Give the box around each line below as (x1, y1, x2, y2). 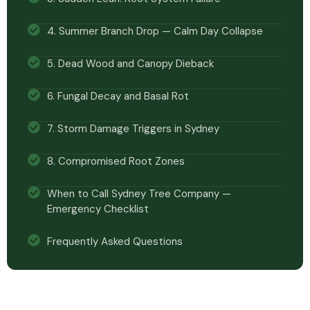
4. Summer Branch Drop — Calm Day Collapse (46, 24, 263, 38)
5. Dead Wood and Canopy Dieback (46, 57, 214, 71)
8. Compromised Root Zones (46, 154, 185, 168)
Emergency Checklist (46, 202, 149, 216)
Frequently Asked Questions (46, 235, 183, 248)
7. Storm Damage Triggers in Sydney (46, 122, 219, 136)
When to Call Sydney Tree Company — (46, 187, 231, 201)
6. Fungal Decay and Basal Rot (46, 89, 189, 103)
